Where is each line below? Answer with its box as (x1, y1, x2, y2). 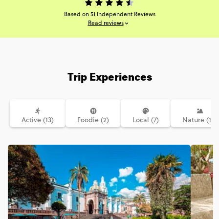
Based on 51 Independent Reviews (64, 10, 155, 18)
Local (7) (132, 115, 159, 125)
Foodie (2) (77, 115, 109, 125)
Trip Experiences (67, 73, 152, 84)
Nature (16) (182, 115, 217, 125)
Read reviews (88, 19, 124, 27)
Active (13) (22, 115, 54, 125)
